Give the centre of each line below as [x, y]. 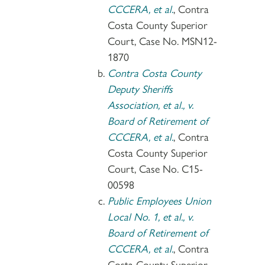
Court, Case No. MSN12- [162, 40]
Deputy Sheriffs [140, 88]
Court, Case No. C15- [155, 168]
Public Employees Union [159, 200]
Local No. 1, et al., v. [151, 216]
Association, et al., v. [151, 104]
